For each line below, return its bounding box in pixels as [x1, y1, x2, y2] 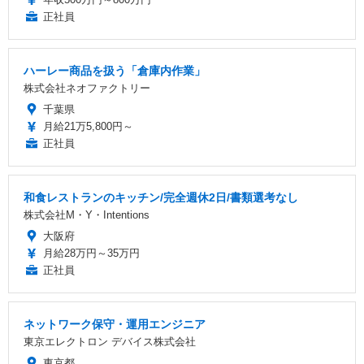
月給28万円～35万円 [43, 247, 140, 260]
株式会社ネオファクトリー [24, 82, 150, 95]
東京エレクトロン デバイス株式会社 [24, 336, 196, 349]
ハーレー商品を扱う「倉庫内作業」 [24, 64, 206, 78]
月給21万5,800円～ [43, 120, 133, 133]
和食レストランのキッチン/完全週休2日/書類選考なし [24, 191, 298, 205]
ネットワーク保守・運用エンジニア [24, 318, 206, 331]
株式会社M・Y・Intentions [24, 209, 149, 222]
